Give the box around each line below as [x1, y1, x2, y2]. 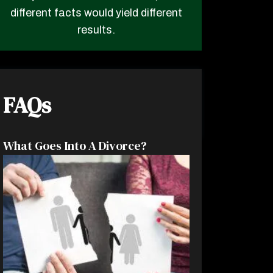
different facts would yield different [10, 6, 182, 19]
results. [77, 23, 115, 36]
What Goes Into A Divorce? [3, 136, 147, 154]
